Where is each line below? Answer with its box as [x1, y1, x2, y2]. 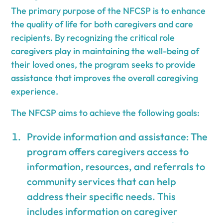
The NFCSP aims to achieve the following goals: [11, 107, 200, 118]
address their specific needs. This [27, 190, 176, 203]
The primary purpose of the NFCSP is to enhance [11, 4, 206, 16]
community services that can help [27, 175, 177, 188]
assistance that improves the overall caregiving [11, 72, 199, 84]
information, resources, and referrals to [27, 160, 206, 173]
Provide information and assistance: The [27, 130, 208, 143]
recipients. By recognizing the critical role [11, 31, 175, 43]
